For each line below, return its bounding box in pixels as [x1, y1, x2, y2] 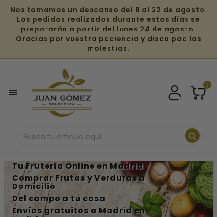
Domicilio [12, 180, 56, 192]
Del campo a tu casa [12, 192, 106, 204]
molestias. [87, 44, 130, 53]
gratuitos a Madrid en [42, 204, 145, 216]
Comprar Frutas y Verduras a [12, 172, 145, 184]
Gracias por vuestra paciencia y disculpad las [15, 34, 201, 44]
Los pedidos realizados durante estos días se [17, 15, 200, 24]
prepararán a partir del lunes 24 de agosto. [21, 24, 196, 34]
